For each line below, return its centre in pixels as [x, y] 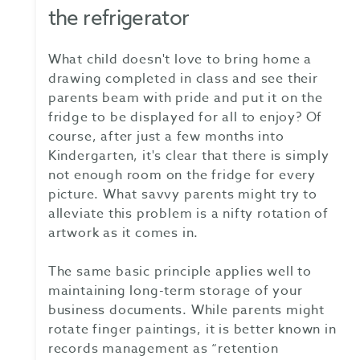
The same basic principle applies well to [180, 272]
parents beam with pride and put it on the [185, 98]
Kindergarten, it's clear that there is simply [188, 156]
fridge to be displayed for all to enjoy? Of [185, 118]
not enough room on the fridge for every [182, 176]
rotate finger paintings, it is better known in [192, 330]
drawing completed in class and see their [183, 79]
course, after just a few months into [166, 137]
